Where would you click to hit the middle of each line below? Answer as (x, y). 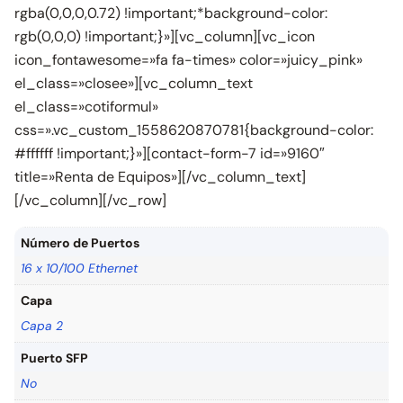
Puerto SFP (54, 358)
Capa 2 (42, 326)
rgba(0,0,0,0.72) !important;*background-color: (171, 13)
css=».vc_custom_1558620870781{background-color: (194, 130)
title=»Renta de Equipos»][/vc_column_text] (160, 177)
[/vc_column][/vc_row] (90, 200)
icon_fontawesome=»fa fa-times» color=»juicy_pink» (188, 60)
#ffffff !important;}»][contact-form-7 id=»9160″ (170, 153)
